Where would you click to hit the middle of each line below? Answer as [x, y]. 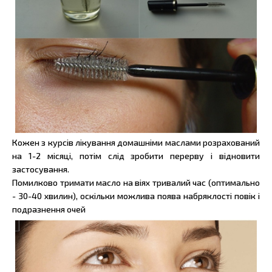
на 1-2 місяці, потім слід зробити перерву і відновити [136, 155]
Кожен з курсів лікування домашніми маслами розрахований [136, 142]
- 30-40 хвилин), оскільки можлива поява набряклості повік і [136, 195]
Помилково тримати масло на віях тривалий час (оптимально [136, 182]
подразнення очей [49, 209]
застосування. [41, 169]
